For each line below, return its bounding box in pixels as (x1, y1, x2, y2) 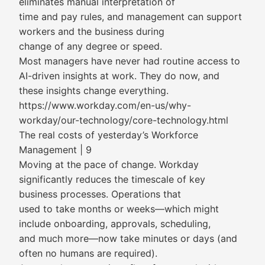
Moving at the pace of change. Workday (19, 159, 199, 170)
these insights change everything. (19, 85, 169, 96)
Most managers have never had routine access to (19, 55, 240, 67)
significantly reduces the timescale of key (19, 173, 205, 185)
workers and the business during (19, 25, 164, 37)
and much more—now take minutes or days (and (19, 232, 237, 244)
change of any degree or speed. (19, 40, 162, 52)
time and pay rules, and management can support (19, 11, 242, 22)
